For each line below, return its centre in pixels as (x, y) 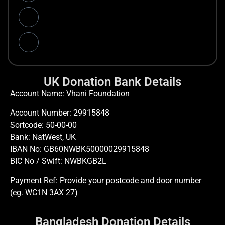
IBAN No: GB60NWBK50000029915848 (80, 149)
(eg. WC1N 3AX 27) (44, 192)
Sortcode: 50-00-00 (43, 125)
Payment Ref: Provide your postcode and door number (106, 180)
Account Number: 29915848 (60, 113)
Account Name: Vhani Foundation (70, 94)
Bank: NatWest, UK (43, 137)
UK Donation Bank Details (113, 82)
